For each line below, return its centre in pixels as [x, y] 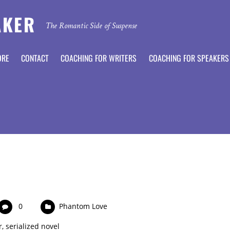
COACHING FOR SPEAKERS [189, 58]
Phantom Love [83, 206]
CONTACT [35, 58]
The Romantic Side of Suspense [91, 26]
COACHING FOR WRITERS [99, 58]
